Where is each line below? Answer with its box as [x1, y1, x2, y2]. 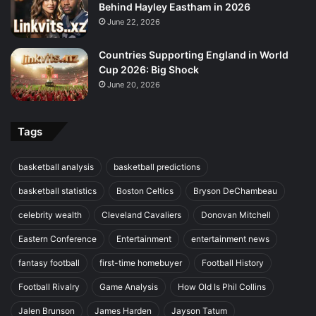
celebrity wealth [18, 209, 82, 220]
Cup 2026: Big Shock [99, 63, 199, 75]
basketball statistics [18, 185, 97, 196]
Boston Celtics [116, 185, 174, 196]
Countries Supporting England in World [99, 48, 288, 61]
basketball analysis [18, 161, 94, 172]
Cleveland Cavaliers [102, 209, 181, 220]
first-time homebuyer [99, 257, 182, 268]
